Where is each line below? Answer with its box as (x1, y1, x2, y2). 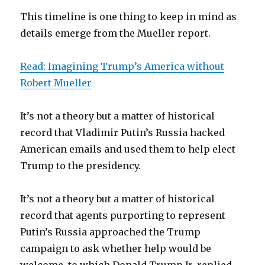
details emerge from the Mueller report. (20, 27, 211, 40)
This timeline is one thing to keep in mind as (20, 11, 237, 23)
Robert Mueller (20, 77, 92, 89)
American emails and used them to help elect (20, 143, 236, 156)
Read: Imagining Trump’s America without (20, 60, 225, 73)
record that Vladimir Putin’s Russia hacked (20, 127, 225, 139)
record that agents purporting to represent (20, 209, 226, 222)
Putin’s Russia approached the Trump (20, 226, 201, 238)
